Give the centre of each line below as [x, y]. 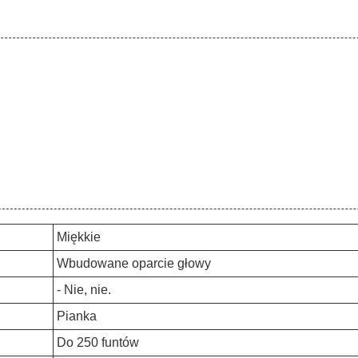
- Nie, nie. [84, 290]
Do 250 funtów [98, 342]
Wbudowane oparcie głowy [134, 263]
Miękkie [79, 237]
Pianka [77, 316]
